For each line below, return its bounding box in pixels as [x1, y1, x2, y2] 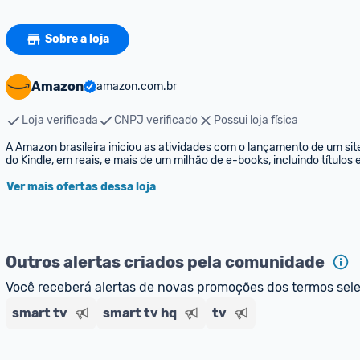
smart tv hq [103, 305, 177, 321]
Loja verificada [22, 113, 98, 127]
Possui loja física [214, 113, 298, 127]
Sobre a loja [45, 32, 109, 46]
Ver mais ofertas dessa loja [6, 180, 156, 194]
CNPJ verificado [114, 113, 198, 127]
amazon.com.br [96, 80, 177, 93]
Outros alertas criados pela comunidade [6, 252, 325, 272]
